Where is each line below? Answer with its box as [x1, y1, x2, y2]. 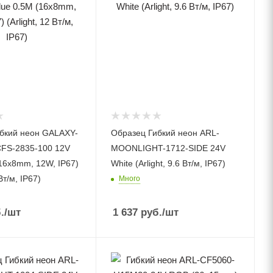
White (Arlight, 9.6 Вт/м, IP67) [111, 158, 226, 168]
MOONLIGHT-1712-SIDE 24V [111, 143, 226, 153]
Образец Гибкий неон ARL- [111, 127, 220, 138]
